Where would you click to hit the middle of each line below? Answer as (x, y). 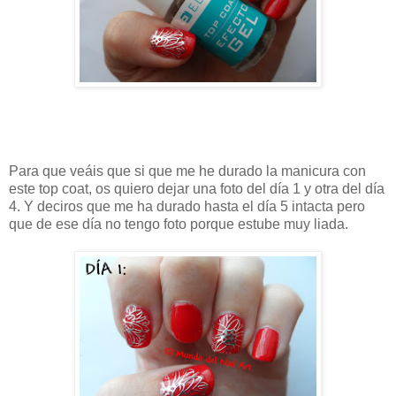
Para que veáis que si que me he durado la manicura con (187, 171)
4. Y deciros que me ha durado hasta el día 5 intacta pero (187, 207)
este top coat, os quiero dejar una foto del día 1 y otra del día (197, 189)
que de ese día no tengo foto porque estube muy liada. (179, 225)
